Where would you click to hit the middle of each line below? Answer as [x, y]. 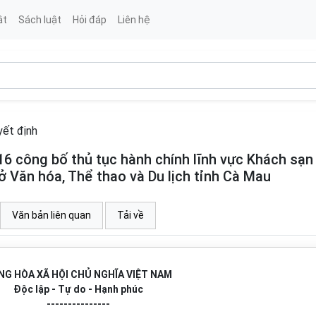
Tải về [130, 215]
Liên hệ [134, 19]
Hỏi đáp [89, 19]
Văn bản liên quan [51, 215]
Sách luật [39, 19]
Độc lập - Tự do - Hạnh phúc [78, 289]
